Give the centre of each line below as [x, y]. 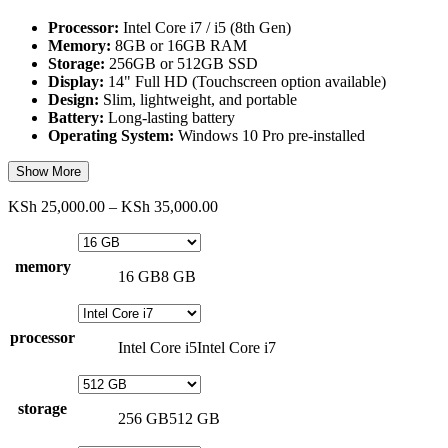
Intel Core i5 [157, 347]
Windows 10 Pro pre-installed [269, 135]
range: [236, 223]
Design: [73, 99]
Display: [76, 81]
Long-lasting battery [169, 117]
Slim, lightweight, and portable [198, 99]
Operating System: [111, 135]
